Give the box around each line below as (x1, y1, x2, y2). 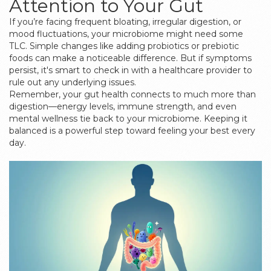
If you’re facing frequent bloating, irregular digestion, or (9, 16, 241, 27)
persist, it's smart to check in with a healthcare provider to (9, 65, 252, 76)
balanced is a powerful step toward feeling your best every (9, 125, 255, 136)
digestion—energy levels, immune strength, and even (9, 101, 237, 112)
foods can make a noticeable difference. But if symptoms (9, 53, 252, 64)
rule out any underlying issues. (9, 77, 136, 88)
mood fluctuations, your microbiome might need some (9, 28, 243, 39)
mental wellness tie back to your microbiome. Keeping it (9, 113, 247, 124)
